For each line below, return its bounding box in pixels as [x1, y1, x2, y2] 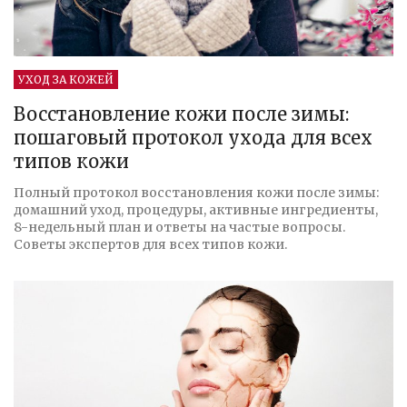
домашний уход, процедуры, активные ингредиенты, [14, 202, 378, 219]
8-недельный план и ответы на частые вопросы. [14, 219, 345, 236]
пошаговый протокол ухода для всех [14, 126, 372, 150]
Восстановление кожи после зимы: [14, 103, 349, 126]
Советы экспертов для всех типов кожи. [14, 236, 287, 253]
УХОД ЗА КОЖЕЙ [18, 73, 114, 87]
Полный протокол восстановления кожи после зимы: [14, 184, 379, 202]
